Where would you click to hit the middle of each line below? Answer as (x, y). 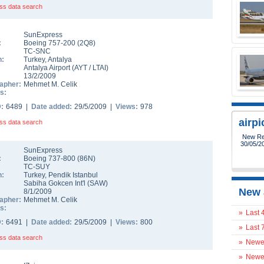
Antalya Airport (47, 68)
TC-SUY (37, 167)
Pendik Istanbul (73, 175)
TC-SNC (37, 51)
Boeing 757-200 (50, 43)
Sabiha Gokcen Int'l (55, 183)
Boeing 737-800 (50, 159)
